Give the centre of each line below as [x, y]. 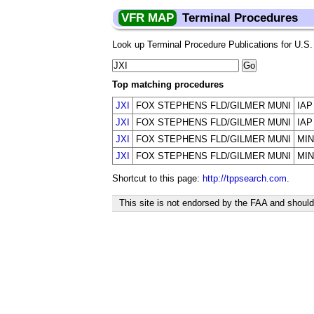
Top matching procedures [168, 84]
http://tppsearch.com [245, 178]
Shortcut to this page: [157, 178]
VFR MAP [148, 18]
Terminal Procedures [240, 18]
